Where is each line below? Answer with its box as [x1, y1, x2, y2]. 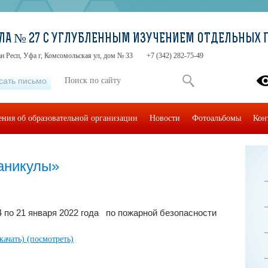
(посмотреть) [27, 234, 74, 243]
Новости [150, 114, 180, 123]
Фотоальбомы [192, 114, 241, 123]
